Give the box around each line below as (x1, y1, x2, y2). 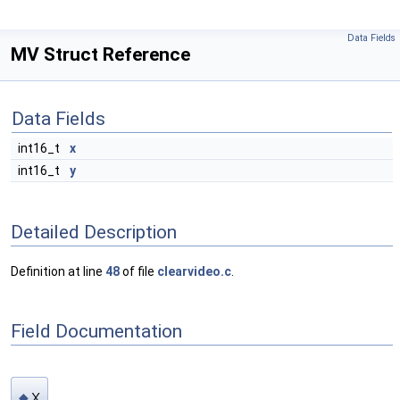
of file (120, 264, 157, 279)
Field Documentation (11, 320, 182, 342)
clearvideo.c (157, 264, 231, 279)
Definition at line (11, 264, 105, 279)
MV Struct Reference (11, 44, 190, 65)
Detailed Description (11, 221, 177, 243)
